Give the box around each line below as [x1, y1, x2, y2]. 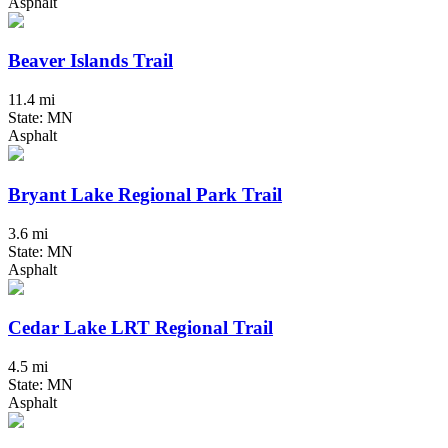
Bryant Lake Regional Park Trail [8, 183, 282, 205]
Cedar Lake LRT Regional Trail [8, 317, 273, 339]
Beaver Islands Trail [8, 50, 173, 72]
